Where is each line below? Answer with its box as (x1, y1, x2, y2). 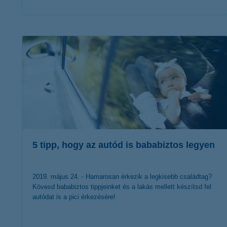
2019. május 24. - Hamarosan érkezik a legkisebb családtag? (32, 173, 212, 180)
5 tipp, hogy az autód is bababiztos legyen (32, 140, 215, 150)
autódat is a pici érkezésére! (32, 193, 116, 201)
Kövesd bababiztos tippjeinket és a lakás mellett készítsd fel (32, 183, 211, 191)
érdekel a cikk (90, 27, 143, 40)
